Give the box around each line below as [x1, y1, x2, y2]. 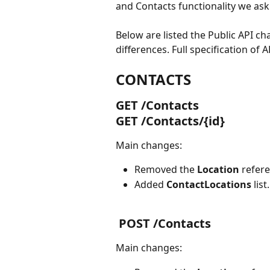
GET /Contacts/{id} [116, 112, 225, 129]
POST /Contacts [119, 215, 211, 232]
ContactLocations [166, 177, 254, 191]
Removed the [134, 163, 197, 177]
